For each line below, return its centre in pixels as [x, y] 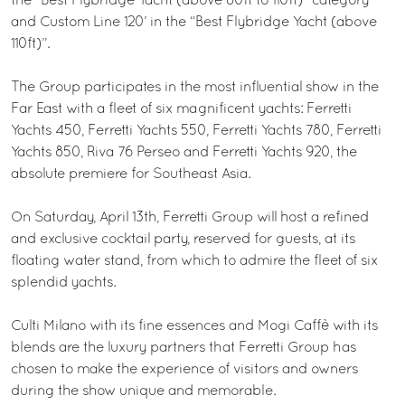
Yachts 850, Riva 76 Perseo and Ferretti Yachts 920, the [184, 152]
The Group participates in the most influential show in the [195, 87]
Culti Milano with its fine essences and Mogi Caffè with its [194, 326]
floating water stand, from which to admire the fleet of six [194, 261]
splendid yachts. [63, 283]
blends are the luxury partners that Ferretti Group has [184, 348]
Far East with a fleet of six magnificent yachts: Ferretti [181, 109]
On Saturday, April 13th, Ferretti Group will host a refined [190, 217]
